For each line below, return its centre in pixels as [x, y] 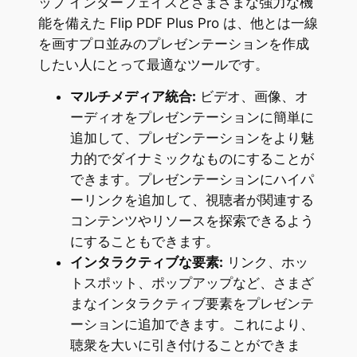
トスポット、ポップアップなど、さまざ [192, 282]
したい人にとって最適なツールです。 [153, 65]
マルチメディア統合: [133, 96]
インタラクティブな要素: [146, 262]
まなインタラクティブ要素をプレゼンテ [192, 303]
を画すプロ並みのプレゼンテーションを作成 [173, 44]
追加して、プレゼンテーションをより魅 [192, 137]
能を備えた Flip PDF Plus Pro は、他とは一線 [178, 24]
